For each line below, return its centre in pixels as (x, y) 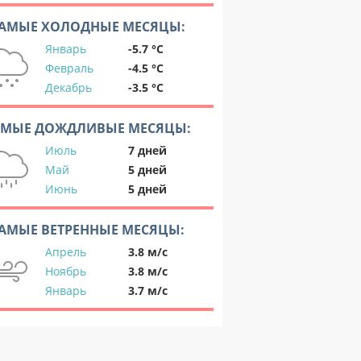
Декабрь (68, 87)
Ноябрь (66, 271)
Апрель (66, 252)
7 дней (147, 150)
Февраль (69, 68)
